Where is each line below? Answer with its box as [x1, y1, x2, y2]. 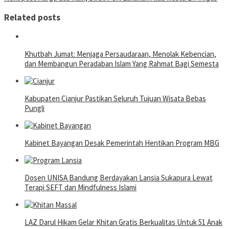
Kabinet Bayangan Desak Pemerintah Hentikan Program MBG [25, 138, 219, 148]
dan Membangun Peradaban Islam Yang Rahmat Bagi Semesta [25, 59, 219, 69]
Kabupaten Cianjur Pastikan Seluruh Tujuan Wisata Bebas [25, 94, 206, 104]
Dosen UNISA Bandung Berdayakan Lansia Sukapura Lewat [25, 173, 213, 183]
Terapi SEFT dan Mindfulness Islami [25, 182, 136, 193]
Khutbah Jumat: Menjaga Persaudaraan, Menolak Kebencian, [25, 49, 216, 59]
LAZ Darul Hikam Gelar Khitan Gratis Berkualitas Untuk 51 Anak [25, 217, 222, 227]
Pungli [25, 103, 44, 113]
